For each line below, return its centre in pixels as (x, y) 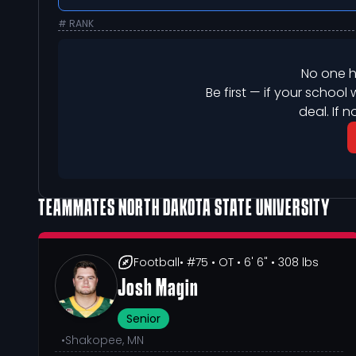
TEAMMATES (77, 209)
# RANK (76, 23)
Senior (143, 319)
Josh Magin (158, 289)
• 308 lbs (293, 262)
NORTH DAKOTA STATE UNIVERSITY (223, 209)
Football (157, 262)
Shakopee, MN (104, 340)
